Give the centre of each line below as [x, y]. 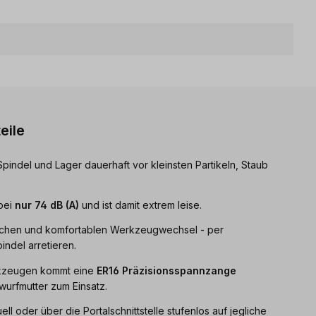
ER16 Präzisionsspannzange [166, 270]
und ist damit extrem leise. [140, 205]
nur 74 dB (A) [47, 205]
